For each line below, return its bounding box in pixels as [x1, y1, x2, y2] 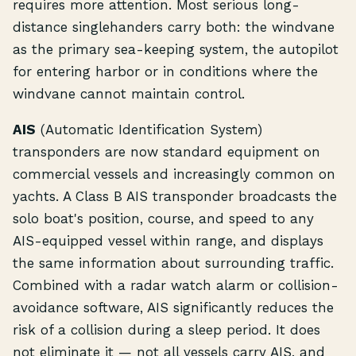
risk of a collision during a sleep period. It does [13, 322, 320, 339]
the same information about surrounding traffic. [13, 255, 334, 272]
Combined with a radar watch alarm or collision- [13, 277, 339, 294]
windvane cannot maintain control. [13, 85, 245, 102]
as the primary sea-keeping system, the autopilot [13, 41, 339, 57]
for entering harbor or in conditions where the [13, 63, 318, 79]
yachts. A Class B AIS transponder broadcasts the [13, 188, 337, 205]
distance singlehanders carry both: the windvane [13, 18, 335, 35]
